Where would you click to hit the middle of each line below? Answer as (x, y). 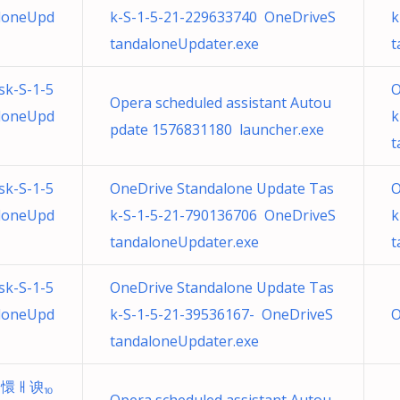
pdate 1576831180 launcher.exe (217, 129)
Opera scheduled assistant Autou (221, 103)
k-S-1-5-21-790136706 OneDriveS (223, 215)
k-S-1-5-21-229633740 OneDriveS (223, 17)
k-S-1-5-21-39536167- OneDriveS (221, 314)
